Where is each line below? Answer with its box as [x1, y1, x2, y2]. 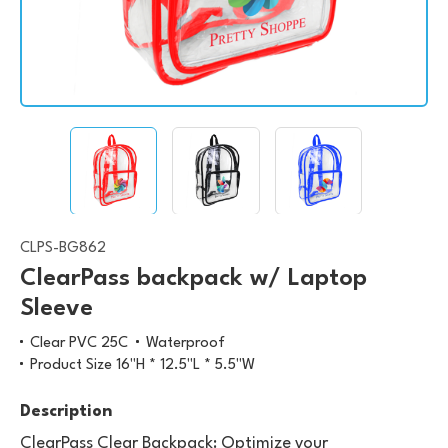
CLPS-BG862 [20, 240, 106, 256]
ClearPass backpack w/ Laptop [20, 266, 367, 291]
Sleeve [20, 296, 93, 321]
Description [20, 402, 112, 420]
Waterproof [146, 335, 225, 351]
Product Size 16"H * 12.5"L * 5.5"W [30, 357, 255, 373]
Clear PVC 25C [30, 335, 128, 351]
